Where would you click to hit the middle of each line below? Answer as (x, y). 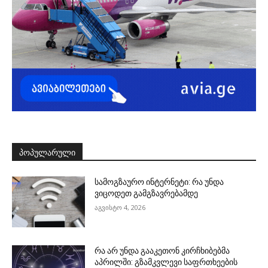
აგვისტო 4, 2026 (120, 207)
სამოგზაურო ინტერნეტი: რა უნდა (159, 182)
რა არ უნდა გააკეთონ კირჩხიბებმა (162, 251)
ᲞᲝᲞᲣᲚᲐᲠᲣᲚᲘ (47, 152)
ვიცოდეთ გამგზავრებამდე (147, 193)
